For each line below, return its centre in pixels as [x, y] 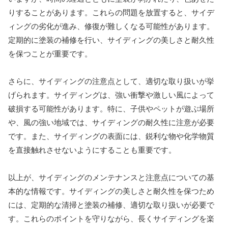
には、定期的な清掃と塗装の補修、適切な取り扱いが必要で [111, 205]
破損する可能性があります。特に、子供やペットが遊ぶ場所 [111, 108]
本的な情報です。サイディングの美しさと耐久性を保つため [111, 191]
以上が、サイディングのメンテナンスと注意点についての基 [111, 177]
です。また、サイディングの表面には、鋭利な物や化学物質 [111, 136]
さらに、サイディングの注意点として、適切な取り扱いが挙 [111, 81]
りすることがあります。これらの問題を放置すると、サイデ [111, 12]
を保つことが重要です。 [50, 53]
